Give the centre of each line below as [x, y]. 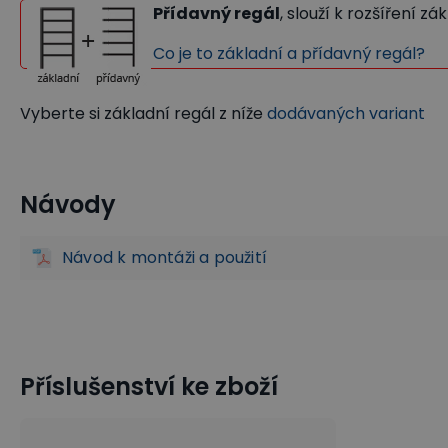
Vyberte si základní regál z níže [143, 113]
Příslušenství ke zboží [149, 386]
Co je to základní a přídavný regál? [289, 53]
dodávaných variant [346, 113]
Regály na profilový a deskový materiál [160, 200]
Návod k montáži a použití [165, 257]
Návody [68, 204]
